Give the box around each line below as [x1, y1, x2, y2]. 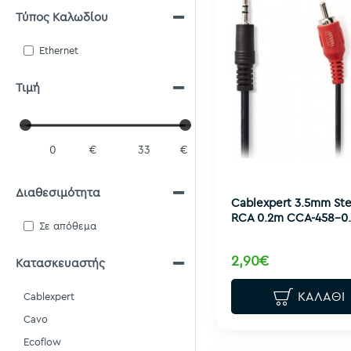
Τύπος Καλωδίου [16, 9, 108, 24]
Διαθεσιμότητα [16, 185, 100, 200]
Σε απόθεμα [39, 219, 96, 232]
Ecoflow [24, 335, 61, 348]
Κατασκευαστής [16, 255, 105, 270]
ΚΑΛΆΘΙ [298, 288, 346, 305]
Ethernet [39, 44, 78, 56]
